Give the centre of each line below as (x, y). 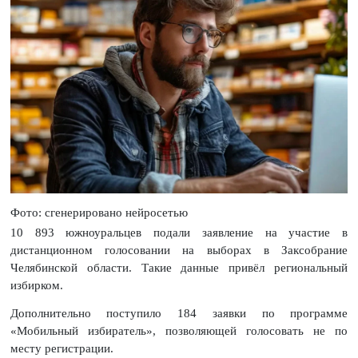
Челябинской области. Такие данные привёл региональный (179, 267)
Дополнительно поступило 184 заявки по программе (179, 313)
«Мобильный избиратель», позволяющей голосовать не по (179, 330)
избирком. (36, 285)
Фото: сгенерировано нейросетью (99, 212)
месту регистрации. (62, 348)
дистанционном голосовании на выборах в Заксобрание (179, 250)
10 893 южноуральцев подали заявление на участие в (179, 232)
